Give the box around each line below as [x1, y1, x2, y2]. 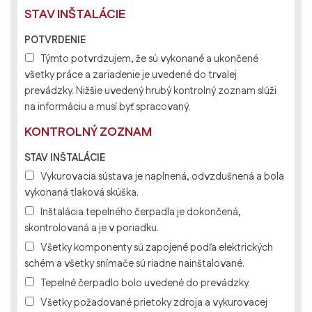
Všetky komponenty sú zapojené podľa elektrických [40, 241, 273, 255]
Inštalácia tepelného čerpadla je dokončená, [40, 205, 241, 219]
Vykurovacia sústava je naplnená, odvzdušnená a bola [40, 170, 284, 184]
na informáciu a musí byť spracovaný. [24, 100, 190, 114]
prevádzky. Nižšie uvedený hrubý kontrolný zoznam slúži [24, 84, 276, 98]
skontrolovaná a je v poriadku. [24, 221, 159, 235]
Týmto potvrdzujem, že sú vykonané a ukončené [40, 52, 258, 66]
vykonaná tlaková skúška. [24, 186, 139, 200]
